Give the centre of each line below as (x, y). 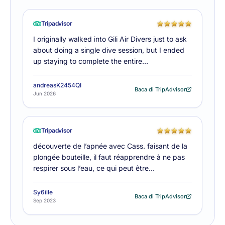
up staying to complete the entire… (91, 61)
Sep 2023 (44, 200)
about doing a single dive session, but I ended (109, 50)
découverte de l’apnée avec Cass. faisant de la (110, 146)
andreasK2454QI (57, 85)
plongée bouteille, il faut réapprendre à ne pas (109, 157)
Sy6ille (43, 192)
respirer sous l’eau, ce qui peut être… (94, 168)
